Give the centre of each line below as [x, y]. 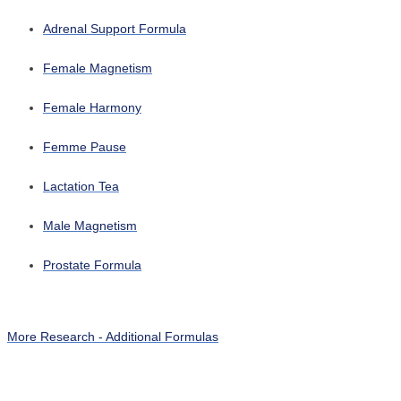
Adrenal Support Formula [115, 29]
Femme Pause [85, 147]
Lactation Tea [81, 187]
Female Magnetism [98, 68]
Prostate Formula [92, 265]
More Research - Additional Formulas [113, 337]
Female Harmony [92, 108]
